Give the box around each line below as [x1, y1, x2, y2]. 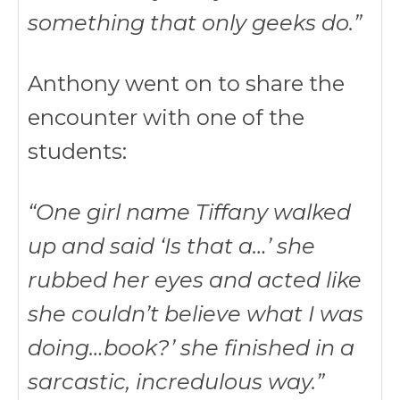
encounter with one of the [28, 104, 304, 130]
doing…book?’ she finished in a [28, 335, 354, 361]
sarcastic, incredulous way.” [28, 369, 324, 395]
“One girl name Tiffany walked [28, 199, 351, 225]
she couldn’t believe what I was [28, 301, 363, 327]
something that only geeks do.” [28, 10, 362, 36]
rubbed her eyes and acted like [28, 267, 362, 293]
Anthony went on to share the [28, 71, 345, 96]
